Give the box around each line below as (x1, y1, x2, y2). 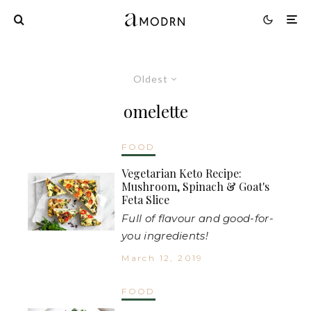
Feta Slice (121, 192, 170, 207)
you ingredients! (121, 228, 208, 242)
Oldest (133, 72, 168, 85)
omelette (123, 99, 188, 122)
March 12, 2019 (121, 252, 203, 263)
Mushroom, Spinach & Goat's (121, 178, 270, 194)
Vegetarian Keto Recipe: (121, 165, 242, 180)
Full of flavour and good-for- (121, 211, 274, 225)
